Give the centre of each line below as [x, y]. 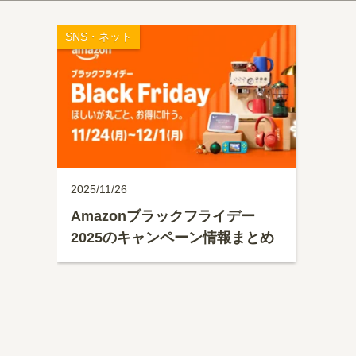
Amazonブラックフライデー [163, 216]
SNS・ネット [99, 37]
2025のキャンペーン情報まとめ [172, 238]
